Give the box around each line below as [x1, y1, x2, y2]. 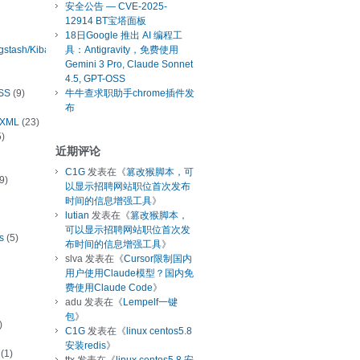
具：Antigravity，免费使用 [65, 44, 178, 56]
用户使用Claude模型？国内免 [65, 268, 194, 280]
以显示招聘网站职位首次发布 [65, 181, 190, 193]
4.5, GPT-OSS [65, 73, 125, 85]
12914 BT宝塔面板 [65, 15, 146, 27]
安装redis [65, 340, 106, 352]
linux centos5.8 [126, 325, 192, 337]
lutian [65, 210, 89, 222]
